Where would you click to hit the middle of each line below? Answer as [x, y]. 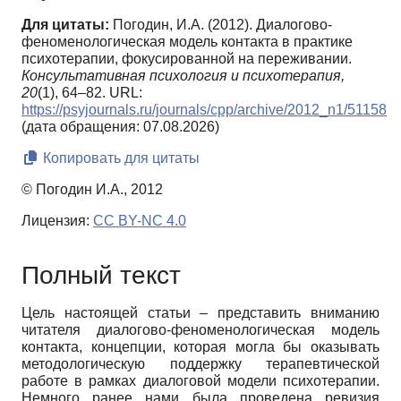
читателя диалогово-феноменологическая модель [200, 329]
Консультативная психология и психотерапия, [183, 76]
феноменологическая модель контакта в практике [187, 42]
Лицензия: [57, 221]
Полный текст [101, 275]
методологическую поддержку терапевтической [200, 363]
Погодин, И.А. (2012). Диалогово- [222, 25]
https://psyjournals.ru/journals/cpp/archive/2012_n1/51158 [204, 110]
